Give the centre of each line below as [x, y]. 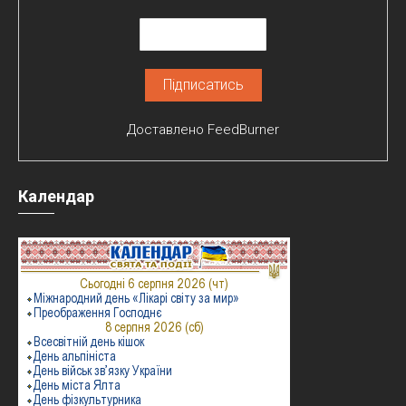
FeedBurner [243, 130]
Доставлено [167, 130]
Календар [56, 196]
